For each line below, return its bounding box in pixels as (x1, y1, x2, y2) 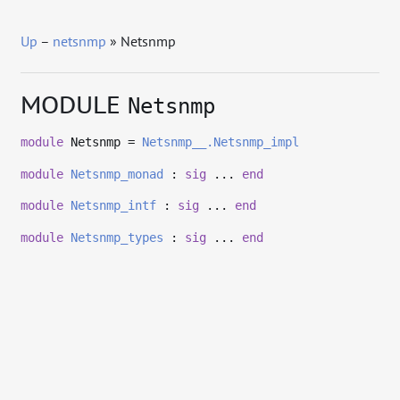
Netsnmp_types (71, 230, 164, 246)
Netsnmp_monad (71, 166, 164, 181)
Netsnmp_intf (71, 198, 157, 213)
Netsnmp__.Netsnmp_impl (142, 135, 300, 150)
